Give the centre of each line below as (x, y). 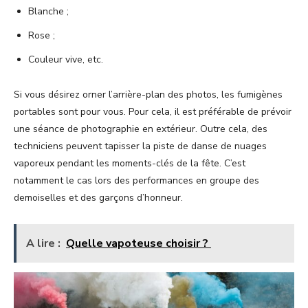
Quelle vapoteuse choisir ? (139, 244)
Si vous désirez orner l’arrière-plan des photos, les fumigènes (148, 95)
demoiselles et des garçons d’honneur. (98, 198)
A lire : (43, 244)
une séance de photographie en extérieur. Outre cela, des (141, 129)
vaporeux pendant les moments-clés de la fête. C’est (130, 164)
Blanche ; (48, 12)
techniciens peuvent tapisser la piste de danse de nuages (140, 146)
